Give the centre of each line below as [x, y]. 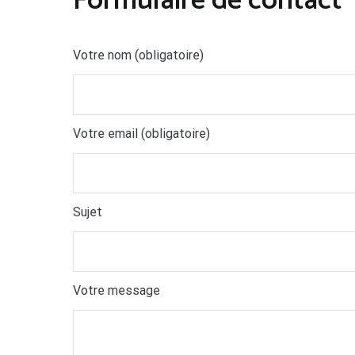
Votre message [116, 290]
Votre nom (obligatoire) [138, 55]
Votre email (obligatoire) [141, 133]
